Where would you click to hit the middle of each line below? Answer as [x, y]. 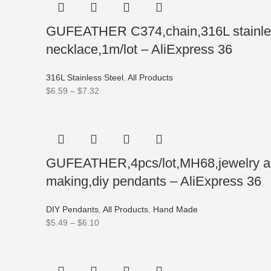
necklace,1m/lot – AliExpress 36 [139, 49]
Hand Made [175, 209]
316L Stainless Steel [85, 77]
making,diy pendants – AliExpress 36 [154, 181]
